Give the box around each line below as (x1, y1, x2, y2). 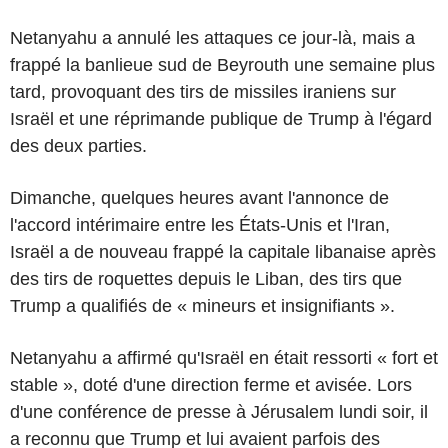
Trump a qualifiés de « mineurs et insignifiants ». (10, 295, 395, 316)
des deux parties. (10, 135, 147, 156)
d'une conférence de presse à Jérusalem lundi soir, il (10, 401, 428, 422)
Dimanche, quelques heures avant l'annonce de (10, 187, 389, 208)
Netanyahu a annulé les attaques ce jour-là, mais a (10, 27, 415, 48)
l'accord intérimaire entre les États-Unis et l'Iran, (10, 214, 390, 235)
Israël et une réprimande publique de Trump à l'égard (10, 108, 432, 129)
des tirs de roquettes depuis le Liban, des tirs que (10, 268, 402, 289)
